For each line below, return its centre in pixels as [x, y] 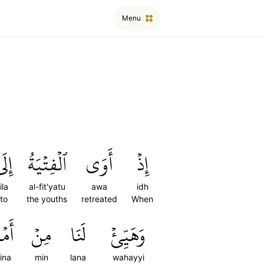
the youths [47, 199]
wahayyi [128, 257]
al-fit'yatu [47, 187]
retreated [99, 199]
